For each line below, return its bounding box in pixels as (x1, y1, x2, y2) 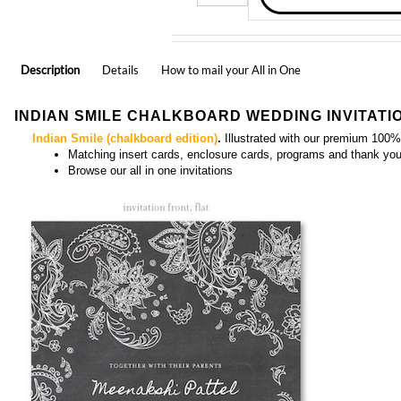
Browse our (68, 109, 130, 124)
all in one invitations (130, 109, 233, 124)
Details (102, 9, 139, 23)
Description (21, 9, 80, 23)
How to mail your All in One (161, 9, 301, 23)
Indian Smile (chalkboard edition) (32, 77, 218, 91)
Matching (68, 93, 119, 107)
